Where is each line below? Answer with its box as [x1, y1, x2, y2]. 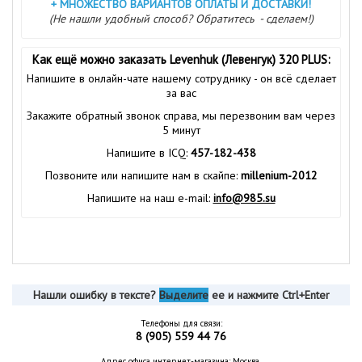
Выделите [158, 287, 208, 302]
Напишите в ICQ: [106, 145, 191, 160]
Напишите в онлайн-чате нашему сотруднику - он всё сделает [26, 70, 336, 86]
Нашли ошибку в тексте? [32, 287, 159, 302]
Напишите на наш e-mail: [86, 190, 213, 205]
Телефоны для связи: [140, 317, 222, 329]
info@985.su [213, 190, 276, 205]
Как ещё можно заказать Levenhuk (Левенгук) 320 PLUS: [32, 51, 330, 67]
